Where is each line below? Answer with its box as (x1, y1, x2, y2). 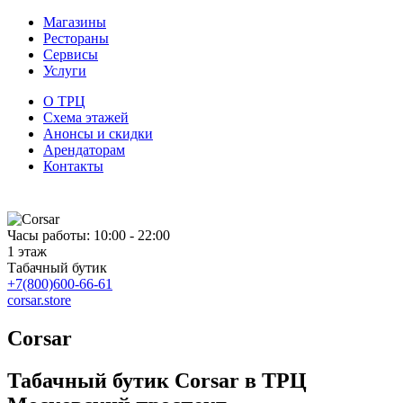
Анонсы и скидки (43, 126, 153, 141)
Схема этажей (43, 110, 129, 125)
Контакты (43, 158, 103, 174)
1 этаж (7, 244, 47, 259)
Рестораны (43, 31, 109, 46)
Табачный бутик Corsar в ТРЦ (7, 368, 307, 392)
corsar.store (7, 292, 71, 308)
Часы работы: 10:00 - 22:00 (7, 228, 170, 243)
